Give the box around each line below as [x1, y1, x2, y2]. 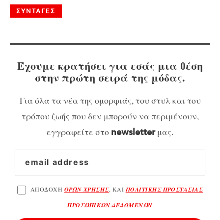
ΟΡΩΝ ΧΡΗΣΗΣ [64, 185, 109, 193]
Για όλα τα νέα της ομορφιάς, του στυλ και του [19, 94, 201, 106]
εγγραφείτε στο [47, 125, 111, 137]
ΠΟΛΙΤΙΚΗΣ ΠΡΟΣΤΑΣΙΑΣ [125, 185, 203, 193]
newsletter [111, 127, 155, 138]
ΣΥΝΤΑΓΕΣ [16, 7, 55, 15]
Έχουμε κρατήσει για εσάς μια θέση [17, 57, 203, 74]
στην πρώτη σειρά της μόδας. [35, 69, 185, 86]
